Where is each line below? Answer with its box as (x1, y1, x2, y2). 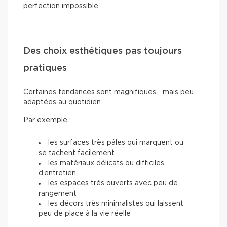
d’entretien (39, 169, 76, 177)
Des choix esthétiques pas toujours (23, 46, 182, 56)
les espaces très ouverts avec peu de (48, 179, 178, 187)
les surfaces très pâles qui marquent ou (48, 139, 183, 146)
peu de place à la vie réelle (39, 210, 131, 217)
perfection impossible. (23, 2, 100, 10)
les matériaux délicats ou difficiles (48, 159, 164, 167)
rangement (39, 190, 77, 197)
